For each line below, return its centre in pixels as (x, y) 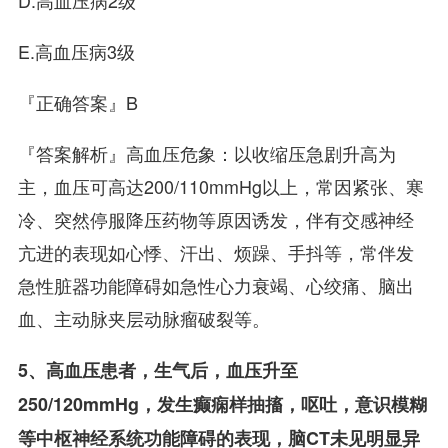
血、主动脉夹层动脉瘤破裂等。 (143, 317)
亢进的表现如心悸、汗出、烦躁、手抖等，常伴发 (215, 251)
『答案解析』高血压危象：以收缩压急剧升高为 (206, 152)
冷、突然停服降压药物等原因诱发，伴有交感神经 (215, 218)
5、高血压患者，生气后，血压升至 (157, 369)
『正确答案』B (77, 102)
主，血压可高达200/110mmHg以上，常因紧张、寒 (220, 185)
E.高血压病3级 (76, 51)
